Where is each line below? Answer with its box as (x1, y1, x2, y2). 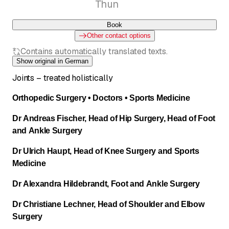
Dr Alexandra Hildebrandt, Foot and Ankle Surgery (12, 179, 200, 188)
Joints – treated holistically (12, 72, 113, 83)
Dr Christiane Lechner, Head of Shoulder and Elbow (12, 199, 204, 209)
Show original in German (16, 57, 88, 65)
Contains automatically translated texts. (20, 45, 168, 57)
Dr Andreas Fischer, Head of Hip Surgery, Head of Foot (12, 113, 216, 123)
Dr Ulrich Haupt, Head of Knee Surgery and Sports (12, 146, 199, 155)
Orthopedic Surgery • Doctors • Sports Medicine (12, 93, 190, 102)
